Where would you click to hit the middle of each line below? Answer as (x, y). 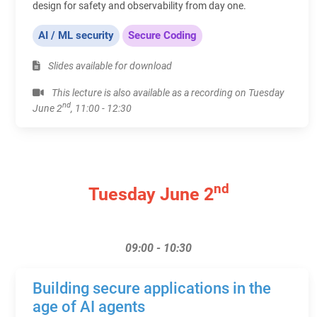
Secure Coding (162, 35)
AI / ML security (76, 35)
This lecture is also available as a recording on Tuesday (167, 92)
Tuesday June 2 (151, 194)
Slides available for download (109, 65)
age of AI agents (89, 306)
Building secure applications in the (152, 288)
